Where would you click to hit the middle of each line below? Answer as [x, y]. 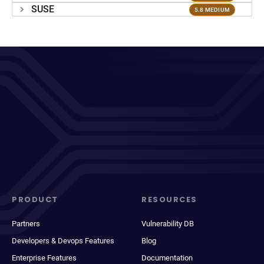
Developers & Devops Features [63, 241]
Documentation [167, 258]
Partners [26, 224]
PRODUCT [35, 199]
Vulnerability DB [168, 224]
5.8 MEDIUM [212, 9]
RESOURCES [170, 199]
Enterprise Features [44, 258]
